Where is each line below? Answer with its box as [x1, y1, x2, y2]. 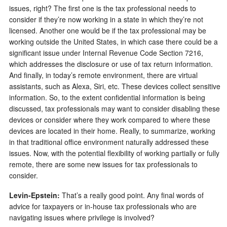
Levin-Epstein [9, 190, 57, 201]
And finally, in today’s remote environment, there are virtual [9, 69, 198, 80]
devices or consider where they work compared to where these [9, 114, 210, 125]
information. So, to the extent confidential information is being [9, 92, 205, 102]
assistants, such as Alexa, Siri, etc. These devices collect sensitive [9, 81, 220, 91]
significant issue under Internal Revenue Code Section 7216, [9, 47, 203, 58]
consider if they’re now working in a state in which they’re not [9, 14, 203, 24]
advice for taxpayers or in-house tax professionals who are [9, 201, 197, 212]
